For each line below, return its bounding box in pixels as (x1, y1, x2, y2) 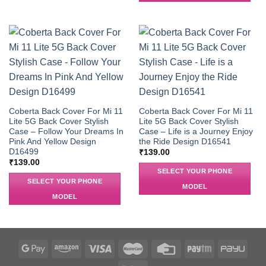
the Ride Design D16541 (138, 137, 231, 146)
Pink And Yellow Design (8, 137, 96, 146)
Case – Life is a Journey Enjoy (138, 126, 253, 136)
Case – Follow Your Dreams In (8, 126, 123, 136)
